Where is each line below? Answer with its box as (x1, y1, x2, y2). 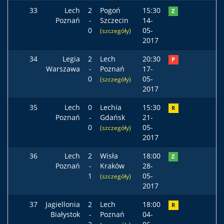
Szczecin (100, 15, 128, 25)
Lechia (100, 102, 121, 112)
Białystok (50, 209, 80, 219)
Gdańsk (100, 112, 125, 122)
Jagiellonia (45, 199, 80, 209)
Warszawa (46, 64, 80, 73)
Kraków (100, 161, 124, 170)
